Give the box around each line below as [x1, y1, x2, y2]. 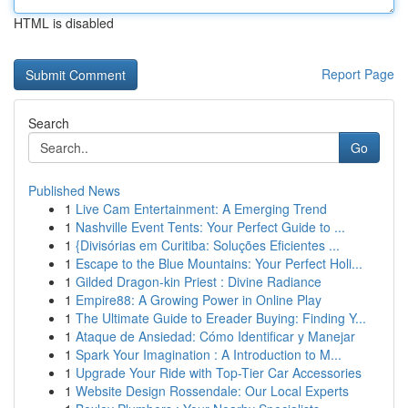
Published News [28, 181, 120, 199]
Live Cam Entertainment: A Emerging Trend [76, 199, 327, 218]
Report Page [321, 65, 394, 83]
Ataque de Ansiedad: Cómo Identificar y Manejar [76, 327, 355, 345]
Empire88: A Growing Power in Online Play [76, 291, 321, 309]
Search [28, 114, 69, 132]
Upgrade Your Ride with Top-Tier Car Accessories [76, 363, 362, 382]
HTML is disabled [14, 14, 114, 32]
